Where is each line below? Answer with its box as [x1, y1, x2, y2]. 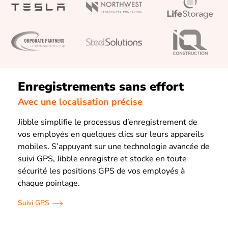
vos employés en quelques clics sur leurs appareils [18, 129, 204, 140]
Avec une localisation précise [18, 96, 142, 108]
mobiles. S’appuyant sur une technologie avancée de [18, 141, 210, 153]
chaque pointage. [18, 178, 80, 189]
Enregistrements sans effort [18, 78, 184, 95]
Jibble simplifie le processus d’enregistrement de [18, 117, 197, 128]
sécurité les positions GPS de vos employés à [18, 165, 185, 177]
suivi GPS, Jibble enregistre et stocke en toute [18, 153, 187, 165]
